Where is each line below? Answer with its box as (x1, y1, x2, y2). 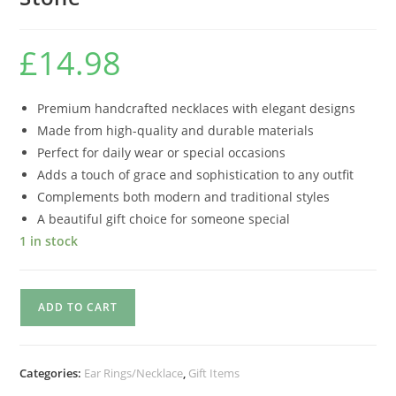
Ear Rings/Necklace (84, 364, 184, 381)
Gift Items (188, 364, 240, 381)
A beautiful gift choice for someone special (37, 209, 291, 227)
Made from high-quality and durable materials (37, 121, 315, 139)
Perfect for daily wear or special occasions (37, 143, 286, 161)
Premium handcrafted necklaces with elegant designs (37, 99, 356, 117)
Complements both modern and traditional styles (37, 187, 331, 205)
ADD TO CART (38, 299, 118, 315)
